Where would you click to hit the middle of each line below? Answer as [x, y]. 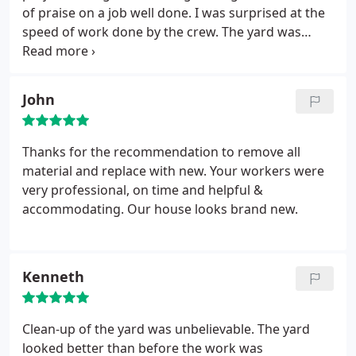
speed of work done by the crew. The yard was [162, 32]
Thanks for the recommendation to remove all [161, 152]
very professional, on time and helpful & [143, 190]
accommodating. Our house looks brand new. [160, 209]
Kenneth [53, 277]
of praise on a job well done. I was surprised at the [174, 13]
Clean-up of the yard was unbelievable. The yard [166, 329]
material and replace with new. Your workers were [173, 171]
